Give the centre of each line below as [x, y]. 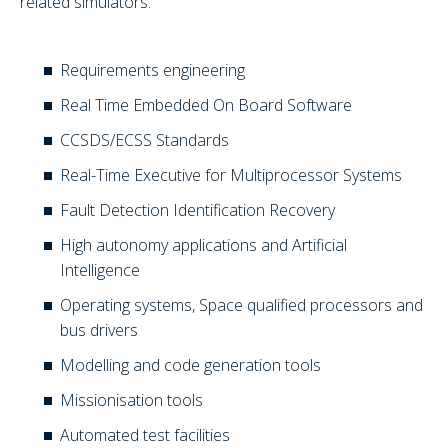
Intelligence [100, 270]
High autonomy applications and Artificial [203, 245]
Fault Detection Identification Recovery [197, 210]
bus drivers [99, 330]
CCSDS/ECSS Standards [144, 140]
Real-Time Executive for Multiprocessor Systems [231, 175]
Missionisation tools [131, 400]
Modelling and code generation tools [190, 365]
